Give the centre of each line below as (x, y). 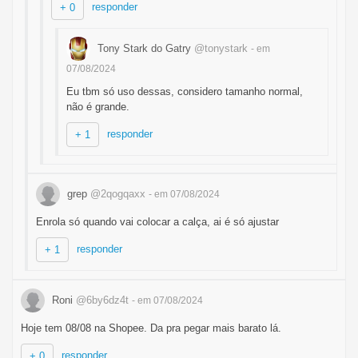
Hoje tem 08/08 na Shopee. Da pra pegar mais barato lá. (151, 328)
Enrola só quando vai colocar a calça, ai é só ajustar (157, 222)
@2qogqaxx (118, 193)
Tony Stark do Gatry (144, 48)
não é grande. (98, 107)
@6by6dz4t (102, 300)
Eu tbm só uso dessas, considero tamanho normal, (185, 91)
